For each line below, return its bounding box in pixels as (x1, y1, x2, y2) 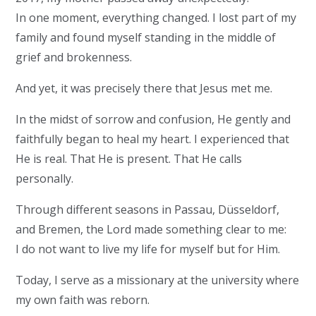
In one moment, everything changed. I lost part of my (16, 10, 297, 25)
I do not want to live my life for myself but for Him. (16, 241, 281, 257)
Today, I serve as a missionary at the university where (16, 272, 300, 288)
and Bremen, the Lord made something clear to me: (16, 221, 287, 237)
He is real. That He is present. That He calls (16, 151, 243, 166)
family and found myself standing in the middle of (16, 30, 276, 45)
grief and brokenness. (16, 49, 133, 65)
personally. (16, 171, 74, 186)
